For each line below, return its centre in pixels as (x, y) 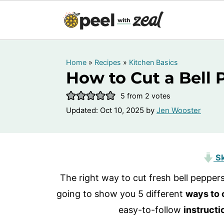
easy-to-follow (151, 210)
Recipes (108, 62)
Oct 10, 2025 (122, 110)
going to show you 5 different (121, 194)
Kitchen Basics (153, 62)
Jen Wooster (179, 110)
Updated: (83, 110)
